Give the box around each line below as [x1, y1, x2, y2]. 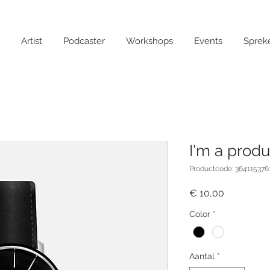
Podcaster [63, 36, 105, 46]
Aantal [189, 251, 215, 262]
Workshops [126, 36, 173, 46]
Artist [21, 36, 42, 46]
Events [194, 36, 222, 46]
